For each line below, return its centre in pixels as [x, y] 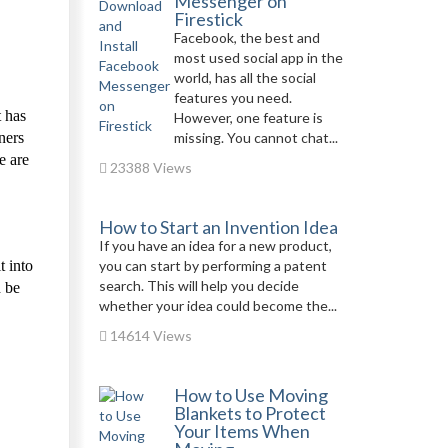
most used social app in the [258, 57]
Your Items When [241, 431]
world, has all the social [244, 77]
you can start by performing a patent [212, 265]
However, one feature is [248, 117]
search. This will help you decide [198, 285]
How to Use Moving [250, 395]
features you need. [232, 97]
